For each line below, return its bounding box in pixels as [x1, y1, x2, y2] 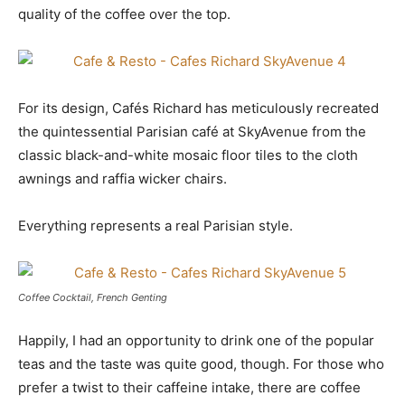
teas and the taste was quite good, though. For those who [18, 355, 384, 372]
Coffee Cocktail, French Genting [18, 291, 167, 304]
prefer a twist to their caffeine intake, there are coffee [18, 379, 361, 396]
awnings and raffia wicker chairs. [18, 170, 227, 187]
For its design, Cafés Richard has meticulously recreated [18, 99, 379, 117]
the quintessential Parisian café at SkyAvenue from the [18, 123, 366, 140]
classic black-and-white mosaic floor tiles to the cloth [18, 146, 358, 164]
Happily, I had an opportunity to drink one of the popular [18, 332, 374, 349]
